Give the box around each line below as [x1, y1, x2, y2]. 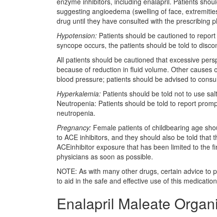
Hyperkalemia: [57, 89, 101, 98]
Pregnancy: [57, 123, 91, 132]
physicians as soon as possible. [57, 152, 153, 161]
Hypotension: [57, 31, 97, 40]
